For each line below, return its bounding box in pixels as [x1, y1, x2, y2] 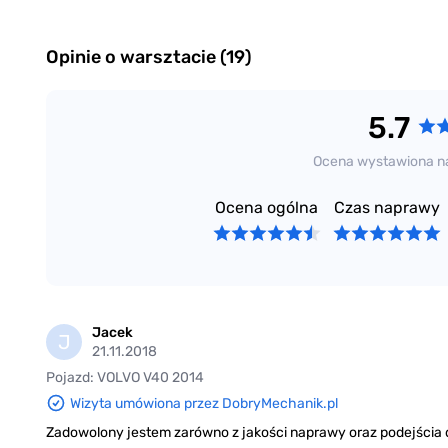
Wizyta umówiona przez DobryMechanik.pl [70, 394, 338, 412]
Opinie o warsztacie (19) [46, 46, 252, 69]
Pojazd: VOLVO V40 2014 [46, 369, 204, 387]
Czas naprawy [333, 198, 440, 218]
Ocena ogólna [215, 198, 319, 218]
